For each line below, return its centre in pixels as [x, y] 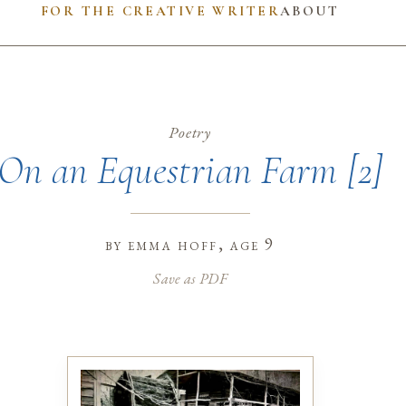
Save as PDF [190, 278]
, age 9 [246, 245]
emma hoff [173, 245]
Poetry [190, 132]
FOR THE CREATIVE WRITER [160, 10]
